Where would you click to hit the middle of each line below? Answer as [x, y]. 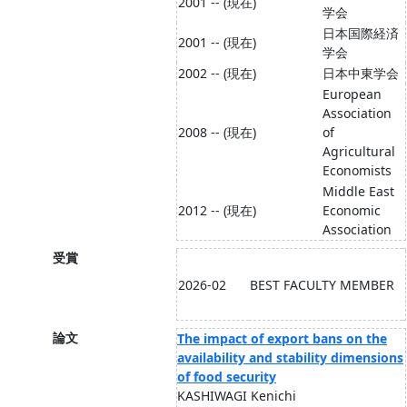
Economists [357, 170]
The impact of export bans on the [282, 338]
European [352, 94]
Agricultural [359, 151]
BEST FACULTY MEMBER [322, 285]
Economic [352, 210]
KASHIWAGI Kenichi [237, 396]
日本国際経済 [361, 33]
